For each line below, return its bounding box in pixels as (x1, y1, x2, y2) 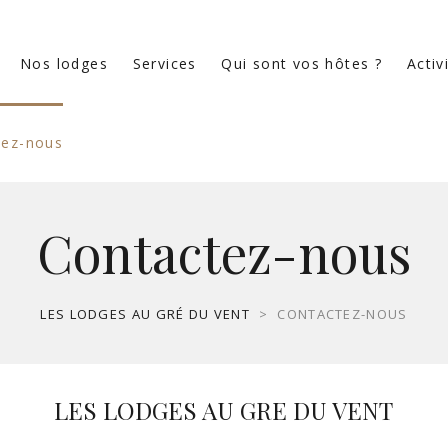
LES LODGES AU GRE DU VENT (54, 394, 394, 426)
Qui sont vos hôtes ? (221, 54, 383, 74)
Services (132, 54, 197, 74)
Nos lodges (19, 54, 108, 74)
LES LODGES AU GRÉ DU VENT (40, 305, 250, 323)
